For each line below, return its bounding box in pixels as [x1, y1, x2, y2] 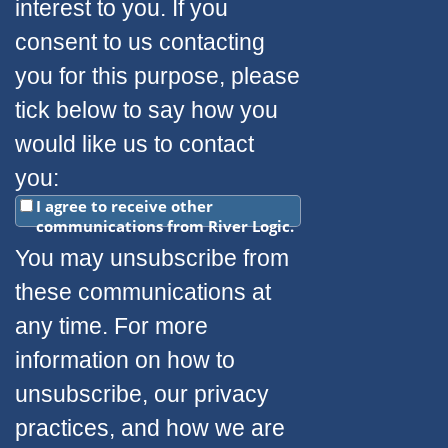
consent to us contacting [15, 29, 265, 56]
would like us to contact [15, 131, 254, 158]
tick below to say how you [15, 97, 278, 124]
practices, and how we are [15, 415, 285, 442]
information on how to [15, 347, 235, 374]
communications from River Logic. [36, 216, 294, 237]
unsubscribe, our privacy [15, 381, 269, 408]
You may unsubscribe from [15, 245, 289, 272]
